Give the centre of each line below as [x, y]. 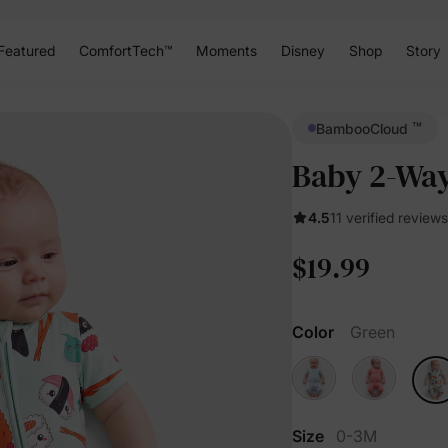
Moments [226, 50]
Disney [302, 50]
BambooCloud [364, 128]
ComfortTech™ [125, 50]
